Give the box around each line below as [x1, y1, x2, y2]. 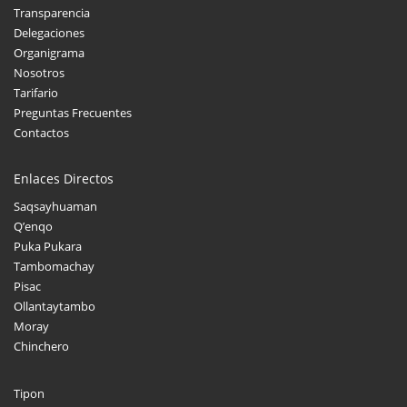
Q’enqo [14, 218, 53, 235]
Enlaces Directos [14, 170, 114, 188]
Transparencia [14, 5, 90, 22]
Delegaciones [14, 25, 84, 42]
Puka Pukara [14, 238, 82, 255]
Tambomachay [14, 258, 94, 275]
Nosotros [14, 65, 65, 82]
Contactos [14, 124, 69, 142]
